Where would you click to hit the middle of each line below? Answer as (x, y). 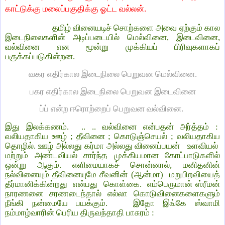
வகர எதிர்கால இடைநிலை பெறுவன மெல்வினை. (113, 74)
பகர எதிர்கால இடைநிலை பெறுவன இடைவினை (113, 91)
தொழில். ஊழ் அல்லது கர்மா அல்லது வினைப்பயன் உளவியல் (113, 146)
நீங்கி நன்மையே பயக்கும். (61, 203)
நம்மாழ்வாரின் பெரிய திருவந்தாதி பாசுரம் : (80, 213)
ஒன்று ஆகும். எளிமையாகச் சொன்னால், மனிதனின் (113, 165)
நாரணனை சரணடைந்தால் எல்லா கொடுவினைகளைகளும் (113, 194)
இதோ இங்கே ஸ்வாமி (177, 203)
